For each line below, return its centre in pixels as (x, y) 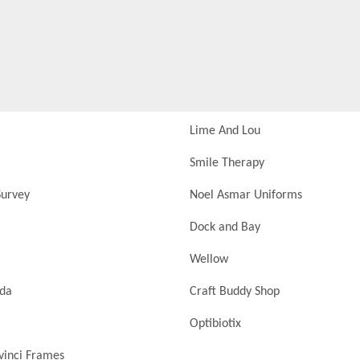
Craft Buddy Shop (235, 292)
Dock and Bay (225, 227)
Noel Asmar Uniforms (246, 195)
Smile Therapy (227, 163)
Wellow (209, 260)
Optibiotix (215, 324)
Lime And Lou (225, 131)
